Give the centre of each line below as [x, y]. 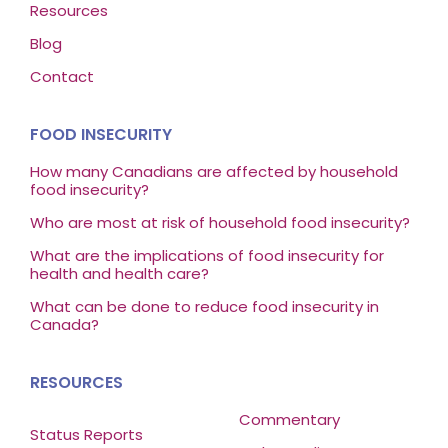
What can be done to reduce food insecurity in [204, 307]
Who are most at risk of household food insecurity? [219, 223]
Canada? [64, 325]
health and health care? [119, 274]
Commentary [289, 420]
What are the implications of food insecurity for [206, 256]
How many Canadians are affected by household [213, 172]
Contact [61, 77]
